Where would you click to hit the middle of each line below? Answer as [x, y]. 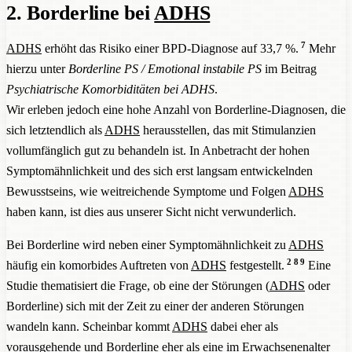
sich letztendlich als [55, 130]
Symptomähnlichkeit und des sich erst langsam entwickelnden [159, 170]
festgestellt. [255, 265]
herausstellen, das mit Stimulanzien [228, 130]
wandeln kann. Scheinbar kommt [89, 326]
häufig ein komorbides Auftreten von [99, 265]
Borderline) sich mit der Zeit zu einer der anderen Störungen [155, 306]
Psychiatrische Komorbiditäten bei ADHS [110, 89]
